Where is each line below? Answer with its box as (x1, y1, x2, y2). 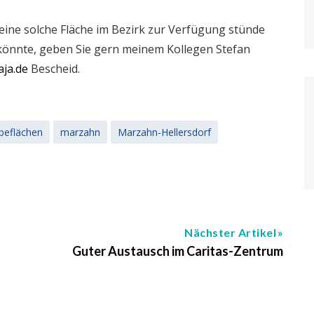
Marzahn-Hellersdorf (118, 125, 211, 139)
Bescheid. (28, 61, 80, 76)
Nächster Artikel (184, 226, 276, 239)
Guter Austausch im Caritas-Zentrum (72, 243, 283, 259)
